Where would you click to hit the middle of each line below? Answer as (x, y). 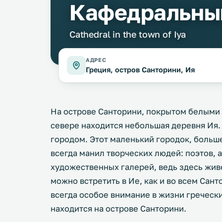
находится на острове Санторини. (118, 209)
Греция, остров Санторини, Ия (140, 70)
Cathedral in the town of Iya (128, 34)
